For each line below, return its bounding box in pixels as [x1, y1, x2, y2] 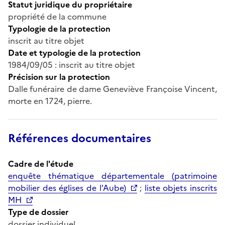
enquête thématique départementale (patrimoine [8, 169, 217, 182]
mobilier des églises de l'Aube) [8, 181, 126, 194]
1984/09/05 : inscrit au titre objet [8, 58, 135, 71]
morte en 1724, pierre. [8, 94, 92, 107]
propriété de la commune [8, 10, 106, 23]
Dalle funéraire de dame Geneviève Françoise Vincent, [8, 82, 217, 95]
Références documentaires [8, 130, 151, 147]
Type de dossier [8, 205, 69, 218]
